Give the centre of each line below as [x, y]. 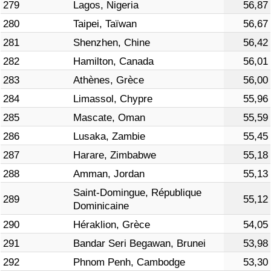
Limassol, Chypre [113, 99]
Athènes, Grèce [109, 80]
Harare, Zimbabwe [115, 155]
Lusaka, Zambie [109, 137]
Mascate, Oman [109, 118]
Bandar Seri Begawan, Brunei [139, 244]
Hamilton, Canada [113, 62]
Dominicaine [101, 206]
